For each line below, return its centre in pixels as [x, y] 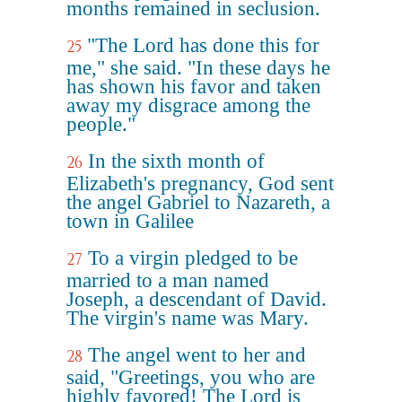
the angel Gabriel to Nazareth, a [198, 202]
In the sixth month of [176, 161]
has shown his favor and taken [194, 87]
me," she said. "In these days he [198, 68]
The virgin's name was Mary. [188, 318]
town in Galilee [130, 221]
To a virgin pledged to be [193, 258]
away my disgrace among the [188, 105]
